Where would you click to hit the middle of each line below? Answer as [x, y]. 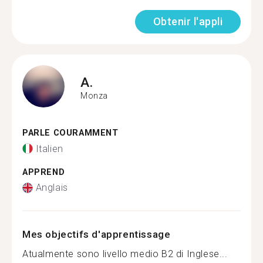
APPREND [44, 172]
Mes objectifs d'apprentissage [97, 234]
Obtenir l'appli [188, 21]
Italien [49, 149]
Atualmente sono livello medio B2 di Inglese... [125, 254]
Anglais [52, 188]
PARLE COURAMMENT [70, 133]
